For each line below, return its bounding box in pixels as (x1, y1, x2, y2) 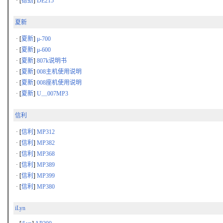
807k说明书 (37, 57, 67, 64)
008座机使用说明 (37, 79, 82, 86)
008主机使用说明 (37, 68, 82, 75)
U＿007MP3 (37, 90, 68, 97)
